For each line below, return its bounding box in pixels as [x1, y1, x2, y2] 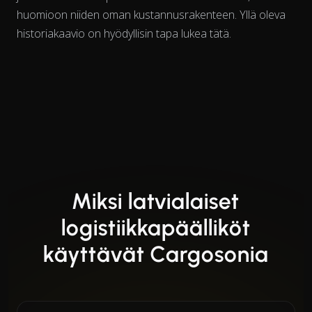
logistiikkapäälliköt [61, 214, 251, 241]
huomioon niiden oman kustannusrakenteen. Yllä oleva [17, 6, 286, 22]
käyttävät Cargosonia [43, 240, 269, 267]
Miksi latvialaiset [72, 187, 240, 214]
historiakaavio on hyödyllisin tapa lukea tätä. [17, 25, 231, 41]
